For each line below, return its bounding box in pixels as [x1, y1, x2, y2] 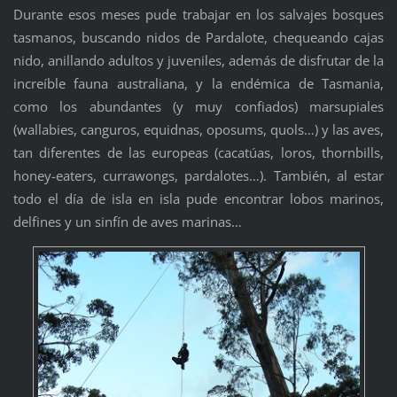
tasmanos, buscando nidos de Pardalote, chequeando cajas [12, 27, 385, 46]
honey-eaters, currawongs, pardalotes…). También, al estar [12, 166, 385, 184]
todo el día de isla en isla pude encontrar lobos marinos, [12, 189, 385, 207]
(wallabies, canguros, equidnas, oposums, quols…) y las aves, [12, 120, 385, 138]
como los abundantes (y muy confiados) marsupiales [12, 97, 385, 115]
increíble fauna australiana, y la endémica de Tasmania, [12, 74, 385, 92]
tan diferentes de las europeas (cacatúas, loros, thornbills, [12, 143, 385, 161]
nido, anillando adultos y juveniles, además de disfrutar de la [12, 51, 385, 69]
